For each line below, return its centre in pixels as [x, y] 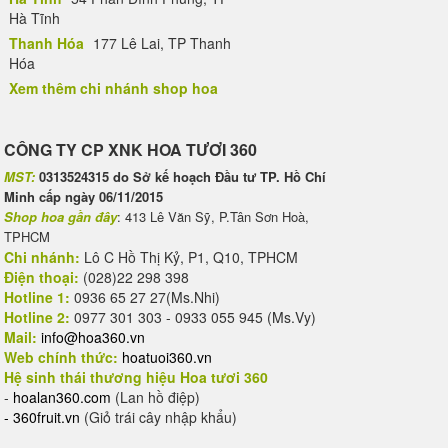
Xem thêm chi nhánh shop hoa [113, 88]
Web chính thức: [61, 357]
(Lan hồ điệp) [157, 397]
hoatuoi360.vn [167, 357]
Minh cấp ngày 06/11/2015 [83, 196]
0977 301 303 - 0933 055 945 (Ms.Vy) [195, 317]
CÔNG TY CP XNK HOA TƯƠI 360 [130, 149]
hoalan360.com [62, 397]
